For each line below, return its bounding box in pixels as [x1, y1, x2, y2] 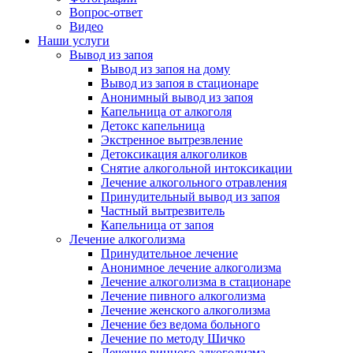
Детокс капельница [101, 119, 205, 132]
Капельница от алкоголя [101, 105, 232, 118]
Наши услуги [38, 34, 110, 47]
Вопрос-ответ [69, 6, 143, 19]
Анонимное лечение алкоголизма [101, 261, 281, 274]
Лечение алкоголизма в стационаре [101, 275, 291, 288]
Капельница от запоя [101, 218, 214, 232]
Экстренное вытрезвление [101, 133, 243, 147]
